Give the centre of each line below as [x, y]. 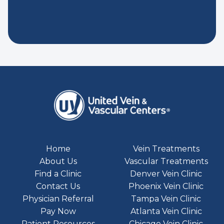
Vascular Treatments [166, 161]
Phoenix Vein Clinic [166, 186]
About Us [58, 161]
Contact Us [58, 186]
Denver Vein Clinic [166, 173]
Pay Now [58, 211]
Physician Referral [58, 198]
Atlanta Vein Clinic [166, 211]
